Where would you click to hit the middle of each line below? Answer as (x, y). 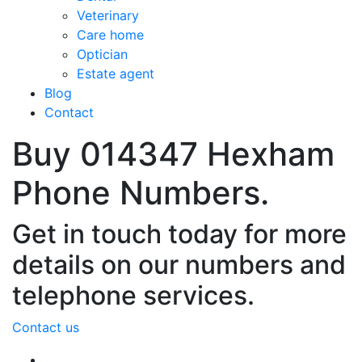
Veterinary (108, 15)
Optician (104, 54)
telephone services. (133, 295)
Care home (112, 35)
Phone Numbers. (141, 193)
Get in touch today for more (179, 234)
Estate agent (118, 74)
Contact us (46, 327)
